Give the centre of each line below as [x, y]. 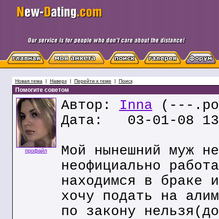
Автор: [90, 105]
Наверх [58, 81]
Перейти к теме [93, 81]
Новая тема [29, 81]
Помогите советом [41, 90]
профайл [36, 151]
